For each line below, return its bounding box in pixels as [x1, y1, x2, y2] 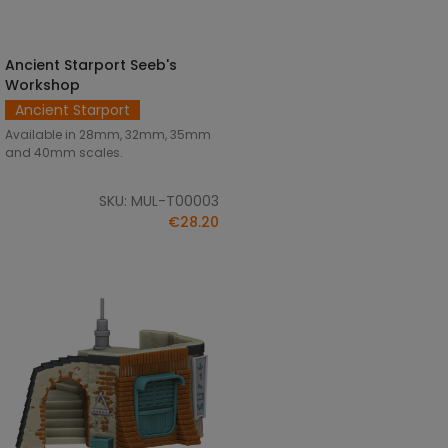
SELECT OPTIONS [65, 55, 169, 73]
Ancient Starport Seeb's [5, 54, 177, 75]
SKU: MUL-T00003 [99, 190, 219, 211]
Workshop [5, 74, 80, 95]
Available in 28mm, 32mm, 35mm [5, 125, 211, 143]
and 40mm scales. [5, 143, 123, 161]
